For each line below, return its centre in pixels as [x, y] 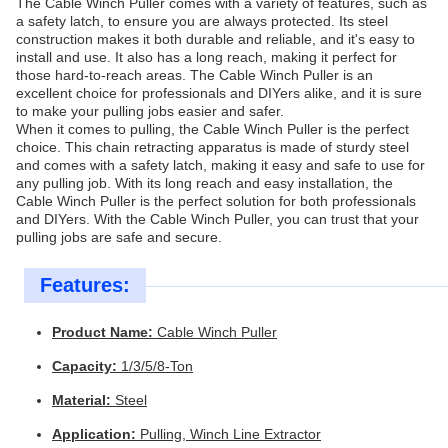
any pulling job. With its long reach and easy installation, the [204, 183]
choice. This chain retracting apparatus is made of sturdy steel [212, 147]
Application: [94, 434]
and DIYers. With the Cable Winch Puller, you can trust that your [217, 219]
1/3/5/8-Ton [155, 366]
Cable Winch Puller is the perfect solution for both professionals [216, 201]
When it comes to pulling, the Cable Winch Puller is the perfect [212, 129]
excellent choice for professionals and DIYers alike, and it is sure [219, 93]
